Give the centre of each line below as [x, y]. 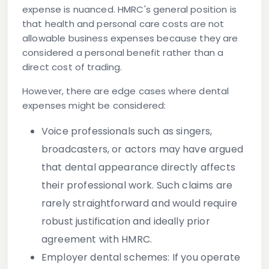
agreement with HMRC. [97, 240]
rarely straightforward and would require [139, 204]
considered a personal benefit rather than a [123, 53]
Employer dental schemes [105, 258]
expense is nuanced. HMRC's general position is [129, 10]
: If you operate [204, 258]
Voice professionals [88, 131]
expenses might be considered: [94, 106]
